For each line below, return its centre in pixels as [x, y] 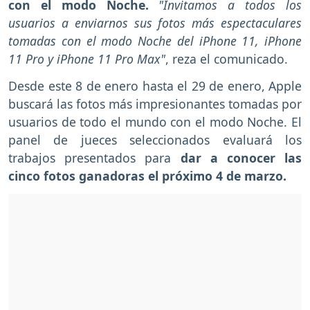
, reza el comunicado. [228, 59]
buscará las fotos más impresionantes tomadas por [155, 104]
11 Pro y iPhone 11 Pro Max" [87, 59]
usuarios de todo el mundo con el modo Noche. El [155, 122]
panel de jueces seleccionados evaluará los [155, 140]
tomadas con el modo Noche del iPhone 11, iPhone [155, 41]
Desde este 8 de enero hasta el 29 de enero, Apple [155, 86]
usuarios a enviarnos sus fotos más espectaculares [155, 23]
